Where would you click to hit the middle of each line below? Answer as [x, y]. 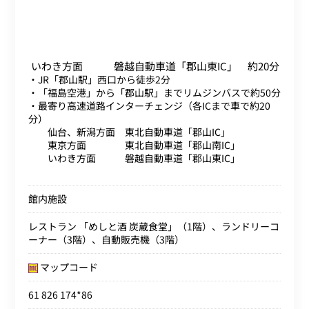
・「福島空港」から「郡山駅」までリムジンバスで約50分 [154, 92]
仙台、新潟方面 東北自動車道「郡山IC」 [129, 131]
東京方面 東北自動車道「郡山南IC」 [134, 144]
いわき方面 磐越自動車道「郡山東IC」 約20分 [155, 66]
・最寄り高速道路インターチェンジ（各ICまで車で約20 [149, 105]
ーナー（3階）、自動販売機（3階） [106, 239]
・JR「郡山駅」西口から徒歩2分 [99, 79]
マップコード [68, 267]
